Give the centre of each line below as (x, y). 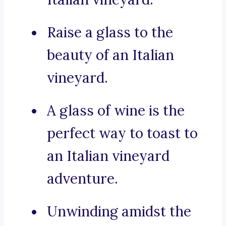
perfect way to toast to (122, 133)
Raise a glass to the (110, 33)
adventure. (82, 179)
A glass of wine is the (116, 111)
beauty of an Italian (110, 55)
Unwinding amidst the (119, 212)
